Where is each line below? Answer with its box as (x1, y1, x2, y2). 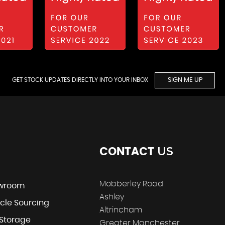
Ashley (99, 192, 124, 201)
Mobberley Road (99, 179, 163, 188)
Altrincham (99, 205, 142, 214)
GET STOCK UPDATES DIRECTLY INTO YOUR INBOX (12, 76, 150, 83)
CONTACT (99, 146, 154, 157)
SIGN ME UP (167, 76, 202, 83)
